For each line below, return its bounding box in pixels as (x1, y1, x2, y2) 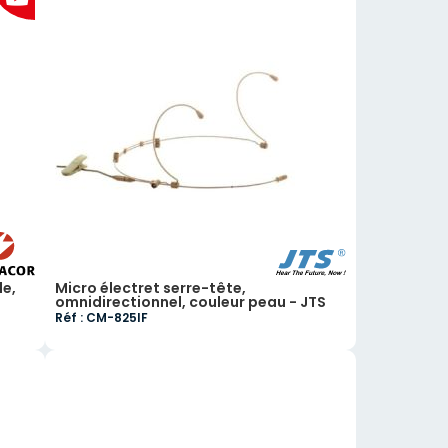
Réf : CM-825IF (55, 309, 149, 326)
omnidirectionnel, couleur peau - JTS (55, 292, 327, 312)
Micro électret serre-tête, (55, 278, 247, 298)
